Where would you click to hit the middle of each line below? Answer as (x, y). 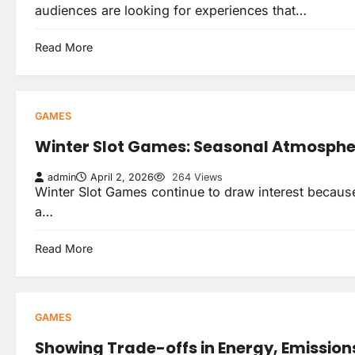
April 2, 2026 (122, 177)
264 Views (196, 177)
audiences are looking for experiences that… (171, 10)
